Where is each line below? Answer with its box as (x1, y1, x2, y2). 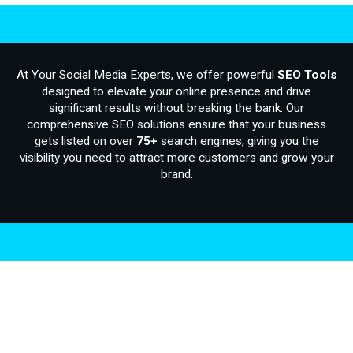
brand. (160, 166, 193, 181)
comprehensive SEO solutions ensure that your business (27, 117, 326, 132)
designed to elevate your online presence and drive (42, 84, 311, 98)
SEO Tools (277, 67, 337, 82)
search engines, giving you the (157, 133, 319, 148)
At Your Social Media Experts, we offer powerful (16, 67, 277, 82)
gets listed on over (34, 133, 136, 148)
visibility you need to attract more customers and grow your (19, 150, 334, 165)
